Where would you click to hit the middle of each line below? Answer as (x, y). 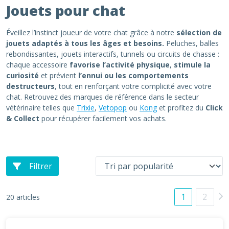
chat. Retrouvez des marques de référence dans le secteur (102, 97)
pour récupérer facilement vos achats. (103, 118)
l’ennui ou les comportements (132, 75)
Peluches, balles (191, 43)
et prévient (58, 75)
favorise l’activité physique (119, 65)
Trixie (86, 108)
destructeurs (30, 86)
